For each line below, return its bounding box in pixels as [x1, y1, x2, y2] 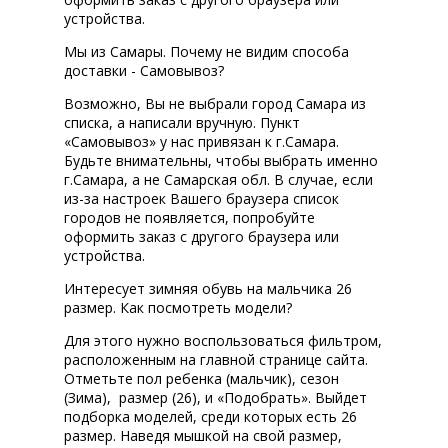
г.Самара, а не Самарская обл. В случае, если [64, 170, 373, 190]
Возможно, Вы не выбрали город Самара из [64, 94, 366, 114]
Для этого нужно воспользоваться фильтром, [64, 331, 382, 351]
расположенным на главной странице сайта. [64, 350, 368, 370]
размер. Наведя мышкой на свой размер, [64, 426, 342, 446]
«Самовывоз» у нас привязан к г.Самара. [64, 132, 339, 152]
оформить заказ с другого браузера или [64, 227, 339, 247]
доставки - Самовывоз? [64, 61, 224, 81]
